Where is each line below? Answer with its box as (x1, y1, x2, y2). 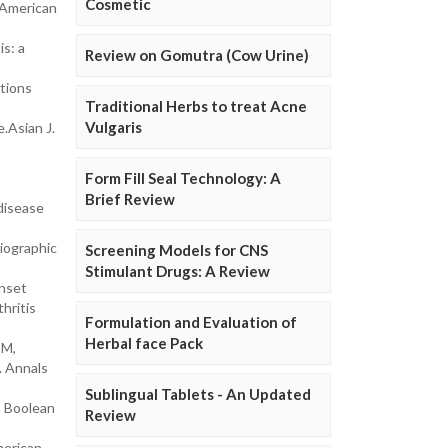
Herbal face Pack (85, 334, 203, 353)
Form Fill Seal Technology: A (85, 169, 281, 188)
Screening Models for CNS (85, 241, 268, 260)
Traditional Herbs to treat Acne (85, 97, 307, 116)
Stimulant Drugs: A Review (85, 262, 270, 281)
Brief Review (85, 190, 175, 209)
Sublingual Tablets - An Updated (85, 385, 311, 404)
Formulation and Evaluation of (85, 313, 297, 332)
